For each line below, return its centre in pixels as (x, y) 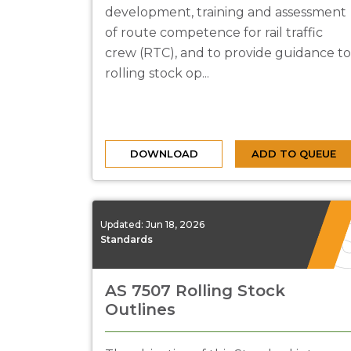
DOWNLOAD (164, 154)
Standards (127, 239)
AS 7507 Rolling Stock (195, 291)
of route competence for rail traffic (214, 33)
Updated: (123, 224)
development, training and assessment (226, 12)
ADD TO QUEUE (294, 154)
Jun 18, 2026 (175, 224)
